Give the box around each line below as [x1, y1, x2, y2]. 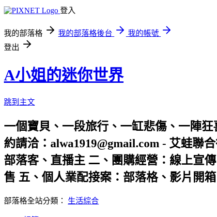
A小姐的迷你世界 [4, 66, 124, 84]
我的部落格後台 [58, 29, 112, 37]
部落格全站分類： [4, 196, 68, 205]
